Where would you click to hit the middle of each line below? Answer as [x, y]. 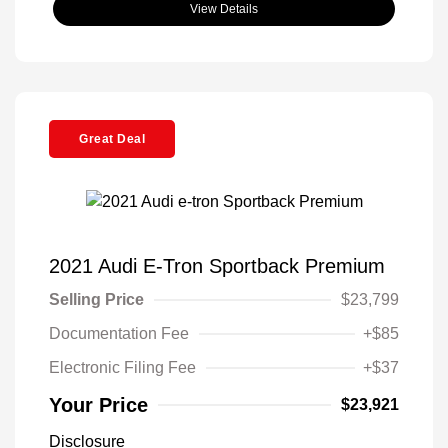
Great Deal [112, 138]
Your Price [98, 405]
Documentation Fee [119, 334]
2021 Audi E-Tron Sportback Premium [217, 266]
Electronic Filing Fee [122, 368]
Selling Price [96, 300]
